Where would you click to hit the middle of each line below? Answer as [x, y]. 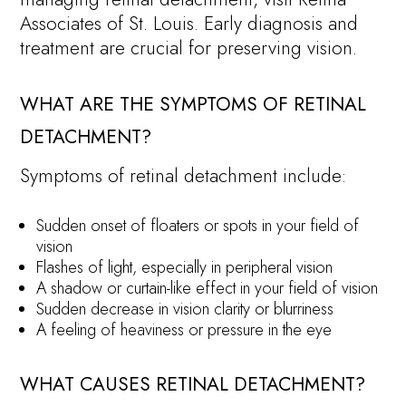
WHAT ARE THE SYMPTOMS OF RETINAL [193, 104]
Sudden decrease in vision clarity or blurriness [185, 309]
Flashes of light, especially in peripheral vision [185, 268]
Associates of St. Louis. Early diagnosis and [189, 23]
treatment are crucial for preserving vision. [189, 48]
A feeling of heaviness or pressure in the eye [184, 330]
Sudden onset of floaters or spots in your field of [198, 226]
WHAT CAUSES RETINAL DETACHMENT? [193, 385]
